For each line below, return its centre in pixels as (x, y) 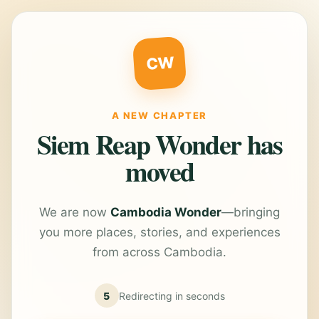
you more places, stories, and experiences (159, 232)
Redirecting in (152, 296)
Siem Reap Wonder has (159, 144)
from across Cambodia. (159, 252)
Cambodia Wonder (166, 212)
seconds (205, 296)
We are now (75, 212)
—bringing (251, 212)
